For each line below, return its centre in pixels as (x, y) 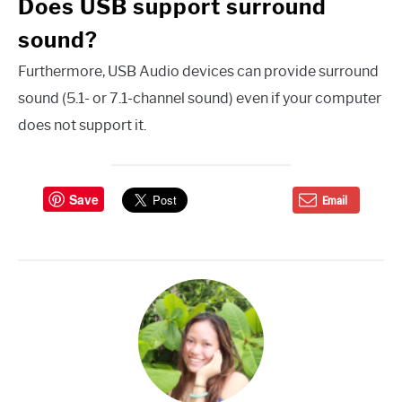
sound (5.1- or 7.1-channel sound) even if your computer (200, 99)
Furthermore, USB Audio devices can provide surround (198, 72)
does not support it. (82, 126)
